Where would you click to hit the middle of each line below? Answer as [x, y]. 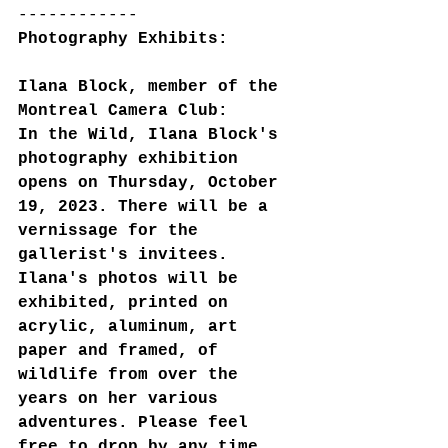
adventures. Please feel [138, 423]
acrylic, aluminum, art [133, 327]
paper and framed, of [123, 351]
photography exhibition [133, 159]
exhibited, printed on [128, 303]
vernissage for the [113, 231]
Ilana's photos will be [133, 279]
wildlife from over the [133, 375]
